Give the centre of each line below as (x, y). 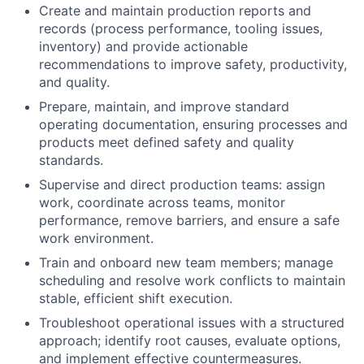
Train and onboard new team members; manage (186, 262)
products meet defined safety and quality (167, 142)
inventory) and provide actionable (143, 46)
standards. (71, 160)
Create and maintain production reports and (175, 10)
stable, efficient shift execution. (136, 298)
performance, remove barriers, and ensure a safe (189, 220)
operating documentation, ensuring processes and (193, 124)
